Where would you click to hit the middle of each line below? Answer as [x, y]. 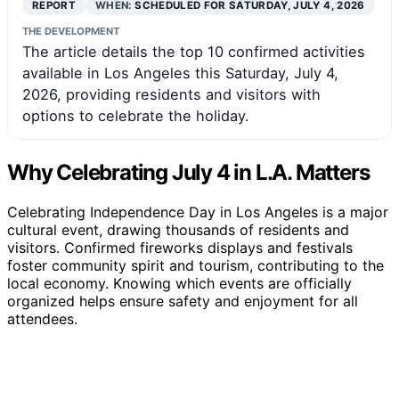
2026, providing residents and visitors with [171, 94]
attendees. [42, 318]
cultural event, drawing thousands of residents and [178, 229]
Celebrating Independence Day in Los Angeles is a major [198, 212]
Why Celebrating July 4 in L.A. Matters [188, 172]
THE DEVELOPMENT [71, 31]
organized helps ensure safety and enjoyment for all [183, 301]
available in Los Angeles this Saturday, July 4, [180, 73]
